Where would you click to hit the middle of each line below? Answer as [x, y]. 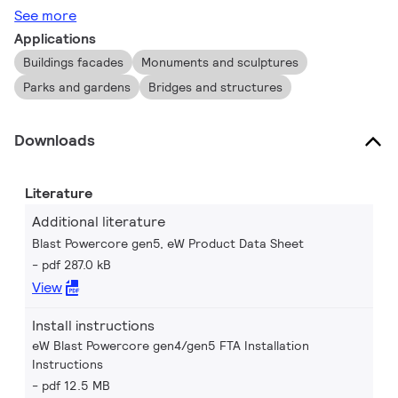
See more [46, 16]
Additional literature [99, 222]
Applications [56, 39]
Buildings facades [74, 62]
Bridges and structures [216, 87]
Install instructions [93, 326]
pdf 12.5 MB [76, 386]
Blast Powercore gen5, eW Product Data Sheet [168, 243]
